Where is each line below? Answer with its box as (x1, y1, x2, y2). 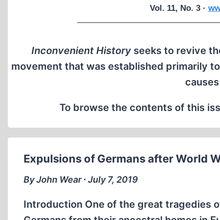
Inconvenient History (31, 45, 132, 56)
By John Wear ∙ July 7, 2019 (24, 174, 138, 185)
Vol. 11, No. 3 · (149, 3, 208, 13)
